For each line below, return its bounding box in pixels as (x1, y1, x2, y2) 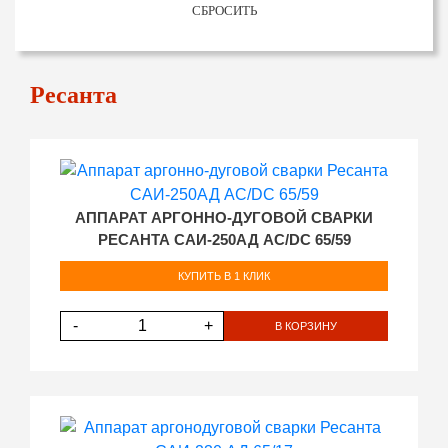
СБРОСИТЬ (191, 3, 257, 18)
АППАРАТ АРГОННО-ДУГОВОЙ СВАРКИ (75, 210, 373, 226)
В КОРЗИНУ (275, 319, 337, 332)
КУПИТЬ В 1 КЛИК (178, 269, 270, 282)
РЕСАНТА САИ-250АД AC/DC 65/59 (97, 232, 351, 248)
